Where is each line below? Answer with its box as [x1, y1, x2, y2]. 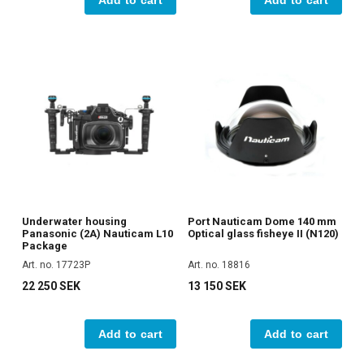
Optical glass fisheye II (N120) [188, 227, 339, 240]
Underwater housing [22, 215, 127, 228]
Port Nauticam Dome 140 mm [188, 215, 336, 228]
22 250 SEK [22, 279, 80, 293]
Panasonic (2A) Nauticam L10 [22, 227, 173, 240]
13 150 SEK [188, 279, 246, 293]
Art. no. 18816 [188, 259, 250, 271]
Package [22, 240, 67, 253]
